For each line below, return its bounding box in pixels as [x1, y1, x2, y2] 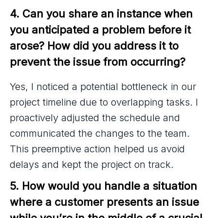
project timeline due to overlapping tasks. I [10, 96, 198, 108]
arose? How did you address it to [10, 39, 182, 52]
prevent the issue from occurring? [10, 55, 185, 68]
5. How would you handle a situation [10, 179, 200, 192]
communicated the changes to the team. [10, 127, 190, 139]
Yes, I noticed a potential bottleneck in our [10, 80, 196, 92]
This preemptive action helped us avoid [10, 143, 185, 155]
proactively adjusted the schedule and [10, 111, 180, 124]
